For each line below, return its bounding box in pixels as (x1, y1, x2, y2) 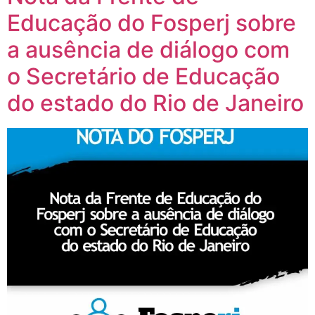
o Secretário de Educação (7, 62, 280, 90)
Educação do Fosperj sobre (7, 8, 296, 37)
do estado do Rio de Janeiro (7, 89, 304, 117)
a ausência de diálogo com (7, 35, 290, 63)
